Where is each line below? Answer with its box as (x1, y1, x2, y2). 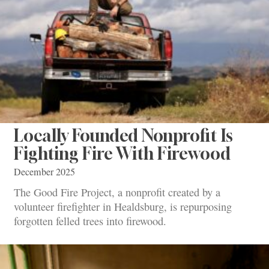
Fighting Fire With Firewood (14, 144, 231, 164)
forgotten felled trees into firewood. (14, 213, 166, 228)
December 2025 (14, 165, 75, 179)
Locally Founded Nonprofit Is (14, 125, 233, 146)
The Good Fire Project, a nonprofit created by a (14, 184, 220, 199)
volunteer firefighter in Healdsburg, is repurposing (14, 199, 232, 214)
